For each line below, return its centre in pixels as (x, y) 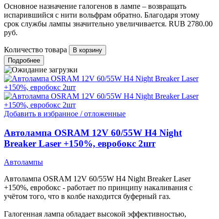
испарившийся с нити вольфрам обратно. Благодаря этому (102, 15)
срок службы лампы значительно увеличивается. (85, 24)
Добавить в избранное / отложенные (65, 114)
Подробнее (24, 60)
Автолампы (23, 162)
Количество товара (35, 50)
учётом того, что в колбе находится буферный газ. (87, 197)
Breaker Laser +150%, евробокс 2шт (80, 143)
